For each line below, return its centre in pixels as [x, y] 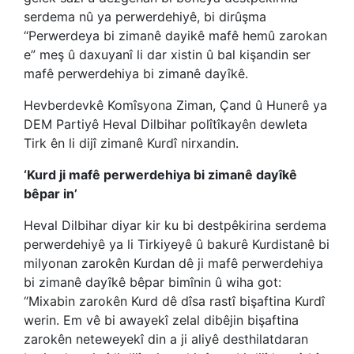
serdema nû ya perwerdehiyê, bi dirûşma [145, 17]
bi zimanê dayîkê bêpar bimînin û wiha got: [153, 282]
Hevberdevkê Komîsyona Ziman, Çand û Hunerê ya [175, 105]
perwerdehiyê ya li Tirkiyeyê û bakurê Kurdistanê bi [177, 244]
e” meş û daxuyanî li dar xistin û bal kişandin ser [167, 55]
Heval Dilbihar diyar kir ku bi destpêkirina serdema [175, 225]
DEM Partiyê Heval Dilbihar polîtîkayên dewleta [166, 124]
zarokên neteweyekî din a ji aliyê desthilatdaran [166, 339]
